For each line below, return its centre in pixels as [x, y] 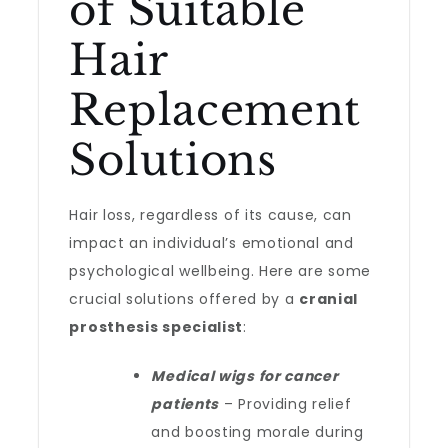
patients [185, 404]
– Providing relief [285, 404]
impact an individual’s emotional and [211, 243]
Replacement [215, 110]
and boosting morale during [257, 432]
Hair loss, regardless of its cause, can [210, 215]
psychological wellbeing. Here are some [220, 271]
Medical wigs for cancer [245, 376]
